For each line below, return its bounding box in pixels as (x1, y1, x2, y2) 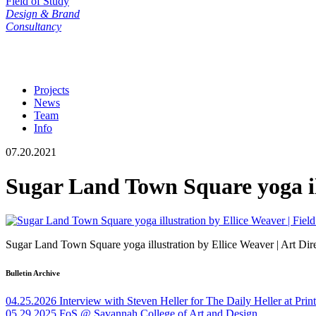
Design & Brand (6, 7, 80, 20)
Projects (34, 83, 69, 96)
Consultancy (6, 20, 61, 32)
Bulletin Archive (6, 269, 60, 278)
